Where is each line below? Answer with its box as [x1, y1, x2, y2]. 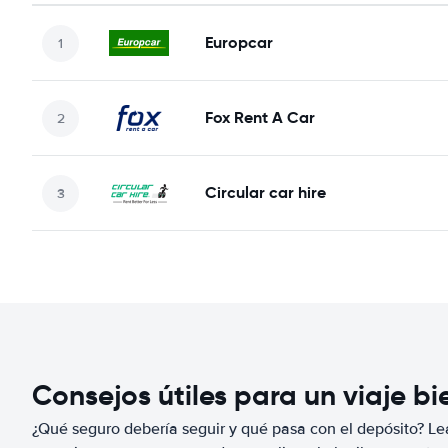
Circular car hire [205, 182, 326, 203]
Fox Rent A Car [205, 107, 315, 128]
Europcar [205, 32, 273, 53]
